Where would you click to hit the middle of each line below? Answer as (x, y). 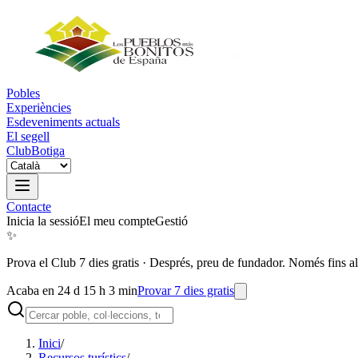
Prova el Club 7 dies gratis (73, 263)
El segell (28, 136)
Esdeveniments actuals (63, 122)
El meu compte (117, 221)
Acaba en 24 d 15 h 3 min (72, 290)
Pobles (23, 93)
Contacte (29, 207)
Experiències (39, 107)
